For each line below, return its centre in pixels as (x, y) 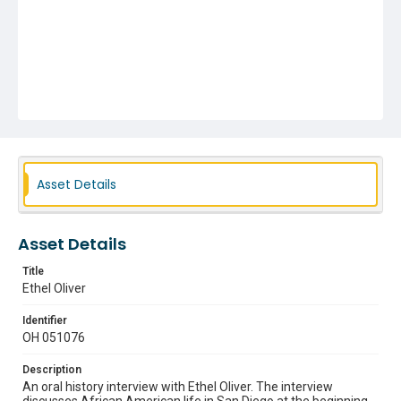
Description (52, 370)
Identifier (45, 320)
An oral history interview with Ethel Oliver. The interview (178, 387)
